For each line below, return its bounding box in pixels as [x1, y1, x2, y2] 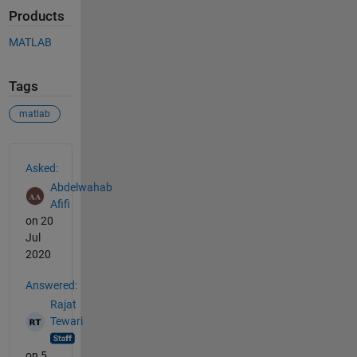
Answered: [25, 278, 77, 292]
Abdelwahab [49, 181, 112, 194]
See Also [7, 142, 73, 162]
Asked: [25, 161, 58, 175]
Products [8, 8, 65, 24]
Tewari [49, 315, 83, 328]
